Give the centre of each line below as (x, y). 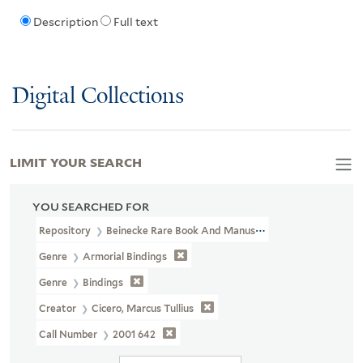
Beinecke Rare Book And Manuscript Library (210, 230)
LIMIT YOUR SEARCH (76, 161)
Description (65, 22)
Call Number (70, 334)
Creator (59, 308)
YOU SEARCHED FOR (91, 206)
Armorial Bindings (125, 256)
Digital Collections (98, 96)
